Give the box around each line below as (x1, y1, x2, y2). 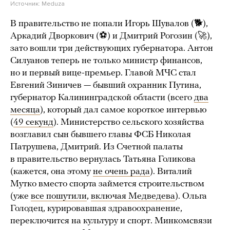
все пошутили (31, 191, 87, 201)
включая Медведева (91, 191, 175, 201)
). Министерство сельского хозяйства (53, 117, 204, 127)
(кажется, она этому (10, 166, 93, 177)
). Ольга (175, 191, 207, 201)
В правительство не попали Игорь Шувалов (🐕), (10, 18, 208, 29)
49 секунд (13, 117, 53, 127)
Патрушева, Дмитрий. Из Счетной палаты (10, 142, 183, 152)
